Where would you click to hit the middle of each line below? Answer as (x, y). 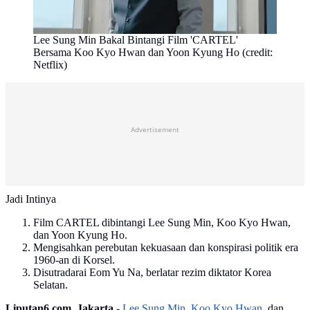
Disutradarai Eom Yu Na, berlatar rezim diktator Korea (152, 273)
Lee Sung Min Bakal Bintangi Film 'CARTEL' (136, 40)
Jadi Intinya (31, 199)
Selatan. (51, 285)
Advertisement (155, 129)
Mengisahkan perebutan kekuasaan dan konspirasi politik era (166, 248)
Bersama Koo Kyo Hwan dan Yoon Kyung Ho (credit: (153, 53)
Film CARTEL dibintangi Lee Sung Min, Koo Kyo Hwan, (162, 223)
